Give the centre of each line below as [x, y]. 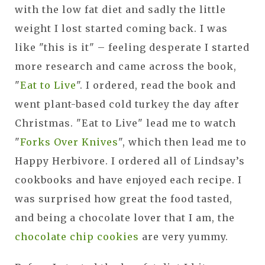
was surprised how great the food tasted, [124, 199]
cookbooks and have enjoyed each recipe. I [128, 180]
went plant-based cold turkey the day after [127, 104]
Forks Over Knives [69, 142]
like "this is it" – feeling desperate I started [132, 48]
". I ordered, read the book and [156, 85]
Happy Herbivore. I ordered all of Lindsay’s [130, 161]
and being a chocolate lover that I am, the [125, 218]
